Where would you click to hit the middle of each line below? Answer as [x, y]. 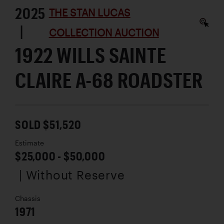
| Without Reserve [72, 175]
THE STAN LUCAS [89, 13]
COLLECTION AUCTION [104, 33]
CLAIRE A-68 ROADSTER [109, 80]
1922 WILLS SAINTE [91, 55]
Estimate [29, 143]
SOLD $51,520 [48, 124]
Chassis [28, 199]
